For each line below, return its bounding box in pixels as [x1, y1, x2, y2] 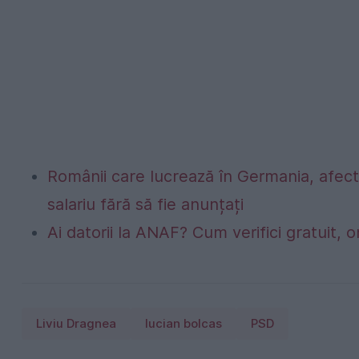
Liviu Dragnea [36, 316, 116, 331]
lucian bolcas [145, 316, 222, 331]
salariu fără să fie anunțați [47, 194, 244, 214]
